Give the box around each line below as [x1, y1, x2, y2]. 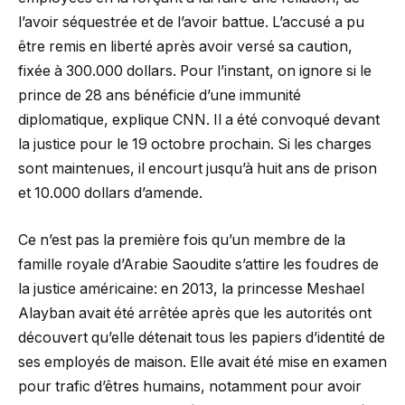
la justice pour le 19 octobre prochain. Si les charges [18, 136, 372, 154]
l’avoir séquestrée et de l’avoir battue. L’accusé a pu [18, 14, 364, 32]
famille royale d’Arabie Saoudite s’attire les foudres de [18, 255, 379, 273]
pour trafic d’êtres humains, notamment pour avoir [18, 377, 362, 395]
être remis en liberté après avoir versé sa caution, [18, 38, 353, 56]
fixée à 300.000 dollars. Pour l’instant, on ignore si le [18, 62, 372, 80]
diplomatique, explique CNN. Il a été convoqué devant [18, 111, 380, 129]
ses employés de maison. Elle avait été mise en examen [18, 353, 387, 371]
